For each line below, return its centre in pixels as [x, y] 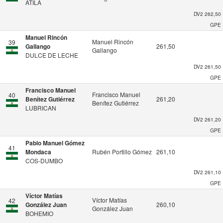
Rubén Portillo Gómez [122, 152]
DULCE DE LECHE [52, 55]
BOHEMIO [39, 213]
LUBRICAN [41, 108]
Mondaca [38, 152]
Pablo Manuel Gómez [55, 143]
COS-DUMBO [44, 161]
